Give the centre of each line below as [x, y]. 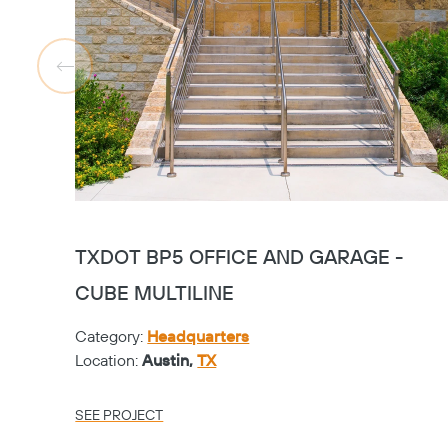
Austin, [170, 360]
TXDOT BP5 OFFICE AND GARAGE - [239, 258]
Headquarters [198, 336]
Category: [111, 336]
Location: [109, 360]
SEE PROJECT [119, 415]
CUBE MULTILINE [155, 294]
